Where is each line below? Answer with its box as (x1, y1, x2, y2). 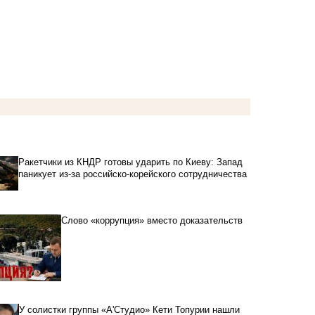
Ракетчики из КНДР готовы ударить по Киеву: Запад (18, 157, 243, 168)
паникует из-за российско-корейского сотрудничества (18, 169, 247, 180)
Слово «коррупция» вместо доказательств (61, 215, 243, 226)
